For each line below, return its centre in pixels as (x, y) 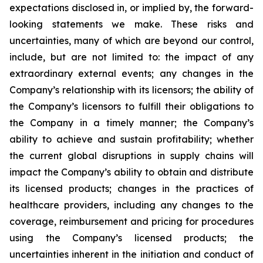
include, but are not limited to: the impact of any (131, 57)
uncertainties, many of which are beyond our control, (131, 41)
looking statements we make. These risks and (131, 24)
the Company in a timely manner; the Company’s (131, 123)
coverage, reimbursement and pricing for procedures (131, 221)
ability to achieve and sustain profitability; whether (131, 139)
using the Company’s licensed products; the (131, 238)
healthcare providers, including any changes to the (131, 205)
